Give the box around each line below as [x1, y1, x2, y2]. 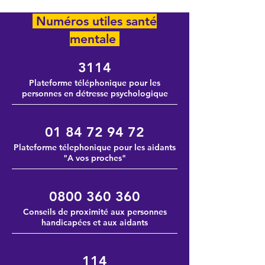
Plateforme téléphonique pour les [29, 77, 160, 88]
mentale [70, 31, 119, 46]
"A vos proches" [63, 153, 126, 163]
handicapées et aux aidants [41, 217, 148, 228]
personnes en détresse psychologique [21, 88, 168, 99]
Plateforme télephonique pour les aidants [14, 142, 176, 153]
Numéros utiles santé [33, 14, 157, 28]
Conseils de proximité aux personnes [22, 206, 167, 217]
